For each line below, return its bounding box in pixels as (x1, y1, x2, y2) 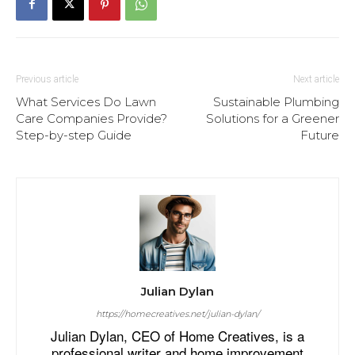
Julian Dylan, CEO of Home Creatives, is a (51, 325, 304, 345)
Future (300, 127, 339, 143)
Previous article (16, 73, 78, 85)
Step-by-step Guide (16, 127, 132, 143)
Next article (293, 73, 339, 85)
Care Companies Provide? (16, 110, 167, 126)
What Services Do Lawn (16, 94, 156, 109)
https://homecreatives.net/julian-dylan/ (95, 307, 260, 319)
